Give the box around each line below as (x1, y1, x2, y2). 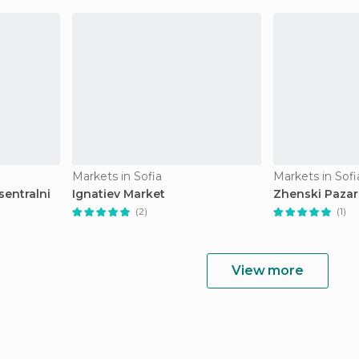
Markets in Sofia (72, 169, 162, 184)
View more (232, 263, 304, 278)
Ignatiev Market (72, 187, 165, 201)
